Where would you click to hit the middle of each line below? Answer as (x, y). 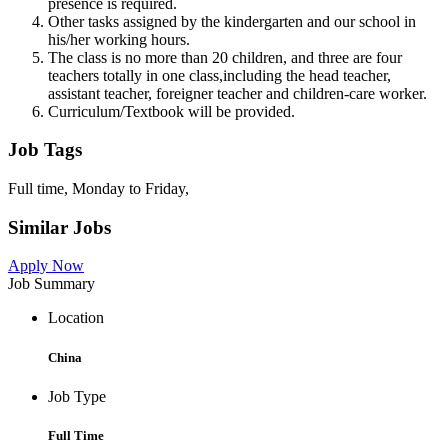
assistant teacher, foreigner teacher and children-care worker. (237, 93)
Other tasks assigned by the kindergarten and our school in (232, 21)
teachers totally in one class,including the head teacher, (219, 75)
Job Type (77, 396)
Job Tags (45, 150)
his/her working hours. (119, 39)
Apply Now (46, 266)
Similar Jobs (59, 227)
